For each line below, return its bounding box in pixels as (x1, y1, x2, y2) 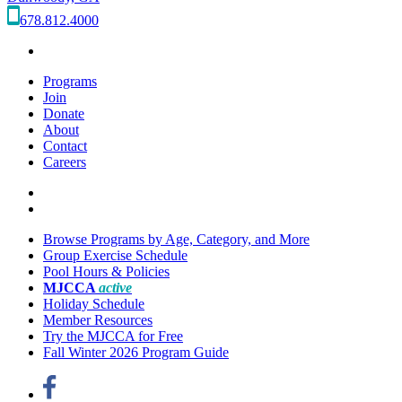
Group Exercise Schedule (43, 247, 188, 263)
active (99, 279, 132, 295)
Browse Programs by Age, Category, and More (43, 231, 310, 247)
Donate (43, 105, 84, 121)
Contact (43, 137, 87, 153)
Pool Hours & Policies (43, 263, 170, 279)
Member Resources (43, 311, 153, 328)
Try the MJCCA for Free (43, 328, 183, 344)
